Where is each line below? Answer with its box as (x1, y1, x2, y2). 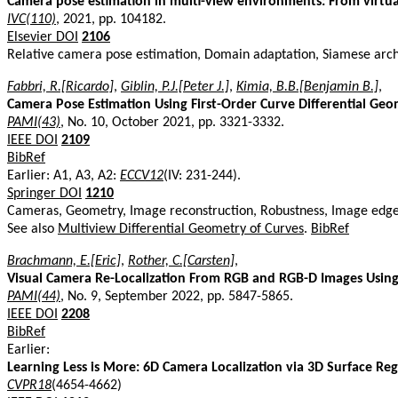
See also (7, 221, 58, 236)
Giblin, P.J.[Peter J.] (121, 79, 229, 94)
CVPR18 (7, 378, 52, 393)
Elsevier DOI (7, 29, 78, 44)
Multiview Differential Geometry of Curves (58, 221, 304, 236)
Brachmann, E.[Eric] (7, 253, 121, 268)
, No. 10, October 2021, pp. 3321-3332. (60, 115, 284, 130)
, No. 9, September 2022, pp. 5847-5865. (60, 289, 293, 304)
